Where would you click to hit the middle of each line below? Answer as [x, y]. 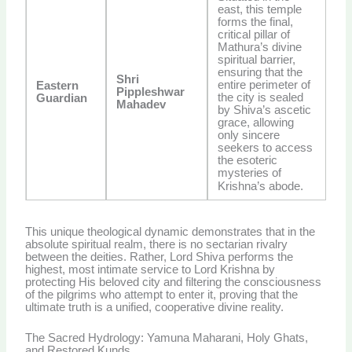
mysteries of [250, 172]
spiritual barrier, [257, 59]
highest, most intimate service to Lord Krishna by [150, 269]
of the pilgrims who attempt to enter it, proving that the [162, 294]
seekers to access [266, 147]
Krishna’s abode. [261, 186]
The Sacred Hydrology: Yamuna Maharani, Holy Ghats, [167, 338]
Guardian [62, 98]
